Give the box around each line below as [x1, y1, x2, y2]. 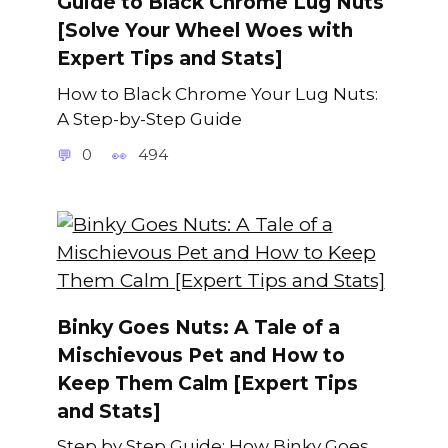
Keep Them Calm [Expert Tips [56, 371, 358, 395]
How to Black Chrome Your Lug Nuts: [56, 82, 378, 104]
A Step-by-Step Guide [56, 107, 242, 129]
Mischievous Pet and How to [56, 343, 345, 367]
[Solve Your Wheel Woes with [56, 18, 353, 42]
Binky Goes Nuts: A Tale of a [56, 315, 340, 339]
